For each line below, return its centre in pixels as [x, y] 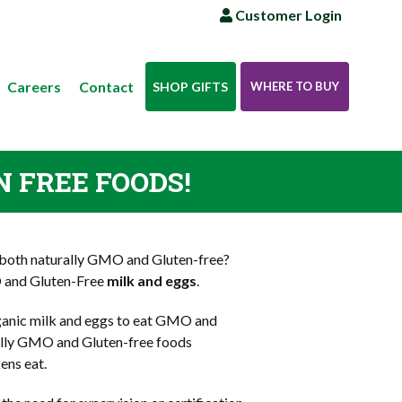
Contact [106, 87]
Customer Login [287, 15]
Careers [34, 87]
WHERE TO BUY [294, 86]
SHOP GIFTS [191, 87]
